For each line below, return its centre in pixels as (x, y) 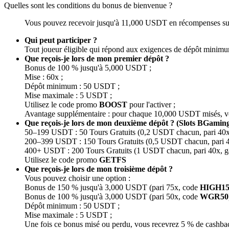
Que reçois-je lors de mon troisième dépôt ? (99, 169)
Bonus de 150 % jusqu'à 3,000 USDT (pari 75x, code (112, 187)
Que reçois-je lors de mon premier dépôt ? (97, 58)
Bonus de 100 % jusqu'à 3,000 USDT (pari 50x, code (112, 196)
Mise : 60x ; (44, 77)
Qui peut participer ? (61, 40)
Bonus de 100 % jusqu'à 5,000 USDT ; (88, 67)
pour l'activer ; (151, 104)
